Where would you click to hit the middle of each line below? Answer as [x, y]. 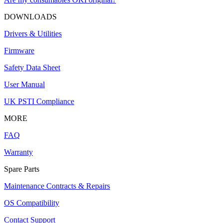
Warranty [18, 152]
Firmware [19, 51]
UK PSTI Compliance [39, 102]
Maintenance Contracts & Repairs [57, 186]
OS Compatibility [32, 203]
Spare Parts [22, 169]
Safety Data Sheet [32, 68]
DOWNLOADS [30, 17]
